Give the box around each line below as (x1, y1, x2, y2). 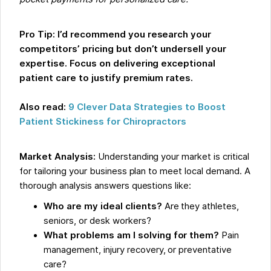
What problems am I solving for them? (44, 230, 222, 241)
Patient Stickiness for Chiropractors (19, 116, 187, 128)
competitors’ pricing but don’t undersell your (19, 44, 227, 55)
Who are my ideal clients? (44, 201, 162, 212)
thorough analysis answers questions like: (19, 180, 192, 192)
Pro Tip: (19, 29, 56, 41)
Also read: (19, 102, 68, 113)
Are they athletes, (162, 201, 240, 212)
